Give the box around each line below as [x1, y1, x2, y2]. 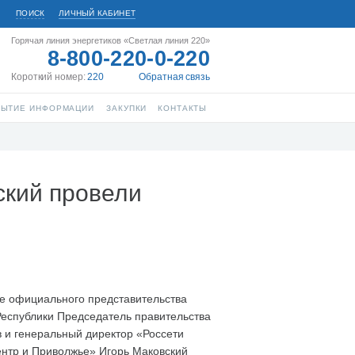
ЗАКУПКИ [106, 104, 147, 113]
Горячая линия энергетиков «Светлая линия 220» [11, 36, 210, 45]
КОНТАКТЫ [158, 104, 208, 113]
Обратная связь [139, 71, 210, 82]
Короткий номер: [11, 71, 88, 82]
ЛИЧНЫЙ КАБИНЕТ [59, 9, 136, 17]
